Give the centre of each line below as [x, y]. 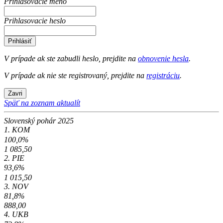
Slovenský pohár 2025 [39, 121]
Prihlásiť [20, 41]
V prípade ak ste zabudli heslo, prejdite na [71, 59]
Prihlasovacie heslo [35, 21]
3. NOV [16, 186]
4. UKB [16, 215]
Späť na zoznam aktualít [42, 103]
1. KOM [17, 130]
